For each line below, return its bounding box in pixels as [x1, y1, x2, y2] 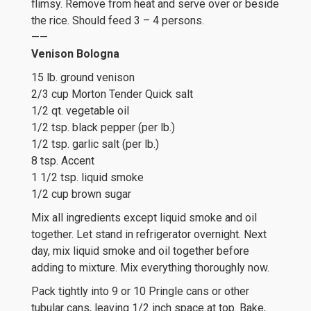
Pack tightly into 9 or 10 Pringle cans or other [31, 285, 249, 298]
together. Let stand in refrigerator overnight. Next [31, 228, 267, 241]
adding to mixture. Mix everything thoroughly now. [31, 261, 269, 274]
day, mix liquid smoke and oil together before [31, 244, 249, 258]
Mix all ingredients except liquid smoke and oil [31, 211, 257, 224]
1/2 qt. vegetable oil [31, 104, 129, 117]
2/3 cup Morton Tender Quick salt [31, 87, 193, 101]
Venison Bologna [31, 47, 119, 60]
